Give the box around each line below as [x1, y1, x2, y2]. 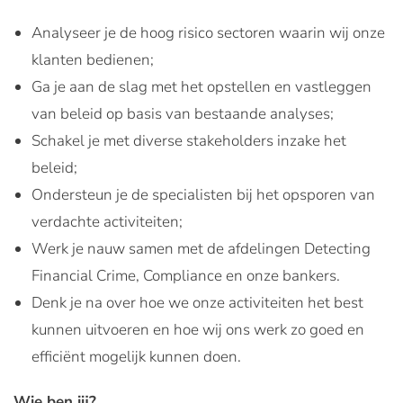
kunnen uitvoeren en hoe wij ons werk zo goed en [31, 319, 364, 340]
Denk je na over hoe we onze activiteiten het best [31, 292, 363, 313]
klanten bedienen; [31, 49, 154, 70]
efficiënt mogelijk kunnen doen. [31, 346, 241, 367]
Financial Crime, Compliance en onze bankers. [31, 265, 340, 286]
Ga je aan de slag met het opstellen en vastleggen [31, 76, 372, 97]
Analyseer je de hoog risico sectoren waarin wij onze [31, 22, 385, 43]
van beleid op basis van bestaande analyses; [31, 103, 334, 124]
